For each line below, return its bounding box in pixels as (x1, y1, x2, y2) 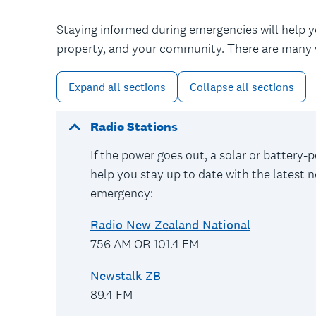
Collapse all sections (190, 79, 294, 94)
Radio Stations (90, 119, 178, 135)
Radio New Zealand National (90, 217, 250, 233)
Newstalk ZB (90, 267, 161, 284)
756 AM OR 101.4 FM (90, 236, 199, 252)
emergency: (90, 185, 156, 201)
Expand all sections (68, 79, 166, 94)
